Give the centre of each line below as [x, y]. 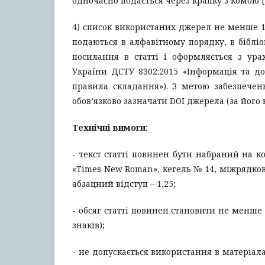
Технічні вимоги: [110, 127]
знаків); [88, 225]
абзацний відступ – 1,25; [125, 184]
